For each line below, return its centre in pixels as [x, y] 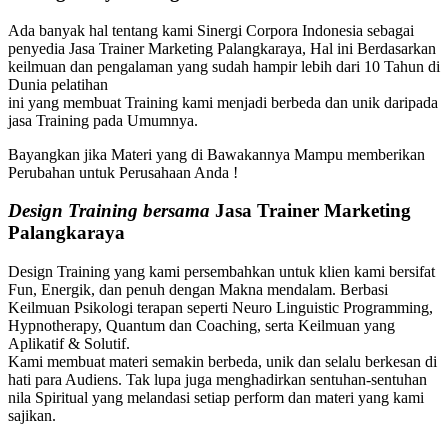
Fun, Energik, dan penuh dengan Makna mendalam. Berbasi [198, 290]
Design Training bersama [111, 211]
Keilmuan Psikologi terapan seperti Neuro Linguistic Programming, [220, 308]
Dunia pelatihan [58, 84]
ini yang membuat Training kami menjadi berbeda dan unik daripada [223, 102]
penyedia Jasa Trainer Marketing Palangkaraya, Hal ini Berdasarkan [222, 48]
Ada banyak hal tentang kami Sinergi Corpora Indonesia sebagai [211, 30]
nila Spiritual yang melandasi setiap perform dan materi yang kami [216, 398]
